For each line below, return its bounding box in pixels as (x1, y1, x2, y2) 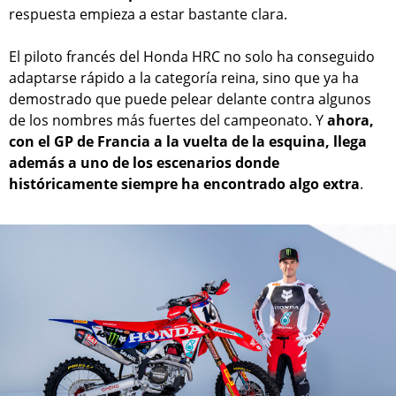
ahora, (327, 110, 374, 131)
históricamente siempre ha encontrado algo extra (9, 174, 360, 194)
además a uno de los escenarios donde (9, 153, 279, 173)
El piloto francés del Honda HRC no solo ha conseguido (9, 47, 375, 67)
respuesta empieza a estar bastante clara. (9, 4, 287, 25)
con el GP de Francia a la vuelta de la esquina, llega (9, 132, 367, 152)
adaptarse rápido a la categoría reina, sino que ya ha (9, 68, 359, 88)
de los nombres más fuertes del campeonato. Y (9, 110, 327, 131)
